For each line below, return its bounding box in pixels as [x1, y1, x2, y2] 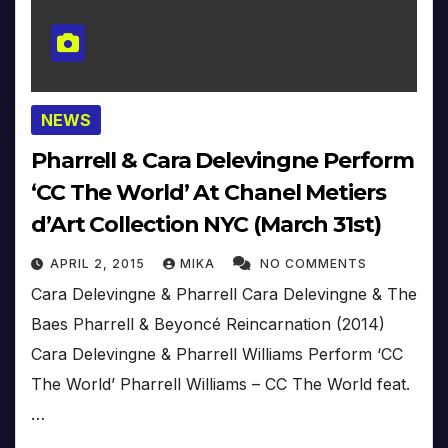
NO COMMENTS [260, 255, 367, 271]
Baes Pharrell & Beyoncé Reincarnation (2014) [31, 313, 385, 334]
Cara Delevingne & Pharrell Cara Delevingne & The [31, 283, 417, 304]
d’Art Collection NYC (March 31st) [31, 210, 381, 238]
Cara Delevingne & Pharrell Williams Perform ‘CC [31, 343, 403, 364]
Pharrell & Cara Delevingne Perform [31, 146, 414, 174]
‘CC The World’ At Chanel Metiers [31, 178, 386, 206]
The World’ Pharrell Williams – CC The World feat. [31, 373, 410, 394]
